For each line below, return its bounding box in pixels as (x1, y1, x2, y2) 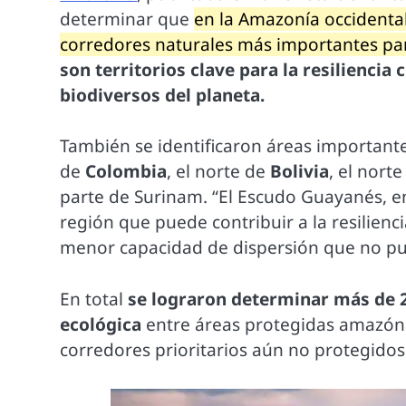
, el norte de (167, 159, 271, 184)
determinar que (60, 6, 195, 31)
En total (60, 286, 129, 311)
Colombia (85, 159, 168, 184)
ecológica (60, 312, 142, 336)
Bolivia (270, 159, 330, 184)
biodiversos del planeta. (60, 82, 266, 107)
